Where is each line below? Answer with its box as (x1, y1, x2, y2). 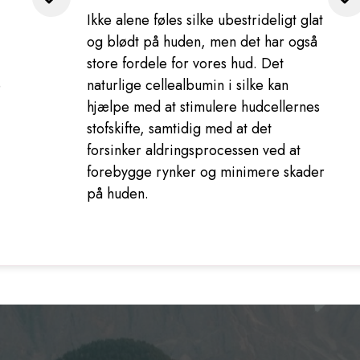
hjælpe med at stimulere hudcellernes (87, 96, 321, 117)
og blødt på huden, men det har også (87, 31, 318, 52)
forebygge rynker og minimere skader (87, 162, 325, 182)
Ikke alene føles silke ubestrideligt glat (87, 10, 324, 31)
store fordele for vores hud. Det (87, 53, 284, 74)
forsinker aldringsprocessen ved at (87, 140, 301, 161)
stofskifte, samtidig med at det (87, 118, 272, 139)
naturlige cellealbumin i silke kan (87, 75, 289, 96)
